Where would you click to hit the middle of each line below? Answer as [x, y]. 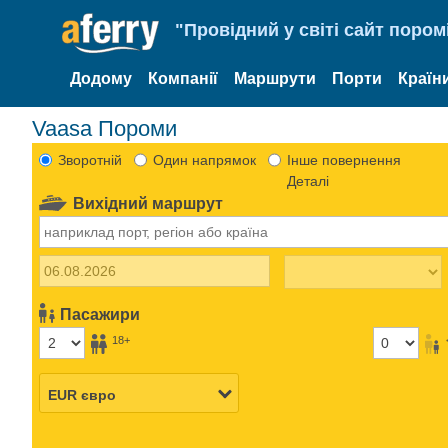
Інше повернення [343, 159]
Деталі [307, 180]
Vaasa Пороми [104, 128]
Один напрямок [204, 159]
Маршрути [275, 78]
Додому [101, 78]
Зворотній [89, 159]
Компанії [183, 78]
